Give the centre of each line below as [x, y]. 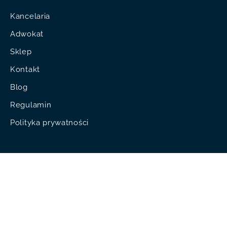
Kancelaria [30, 16]
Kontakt [25, 69]
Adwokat [27, 34]
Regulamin [31, 105]
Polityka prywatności [49, 122]
